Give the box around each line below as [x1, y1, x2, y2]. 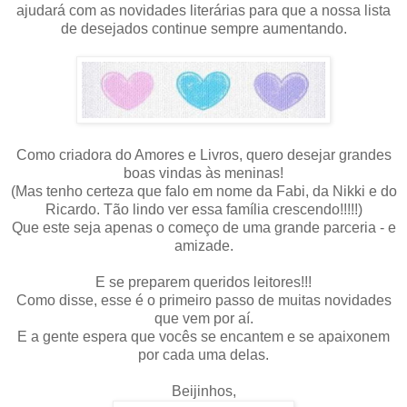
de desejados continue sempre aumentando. [60, 20, 347, 36]
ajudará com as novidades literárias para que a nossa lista [16, 2, 391, 18]
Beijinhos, [171, 382, 236, 399]
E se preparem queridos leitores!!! [95, 273, 312, 290]
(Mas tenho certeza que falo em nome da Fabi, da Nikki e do [10, 183, 397, 199]
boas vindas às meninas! [124, 164, 283, 181]
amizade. [174, 237, 233, 253]
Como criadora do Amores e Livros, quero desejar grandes [15, 146, 392, 163]
